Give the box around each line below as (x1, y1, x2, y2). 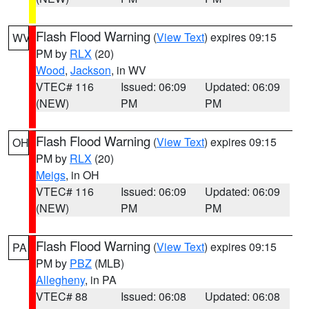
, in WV (111, 62, 146, 78)
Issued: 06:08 (120, 288, 186, 304)
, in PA (85, 272, 117, 288)
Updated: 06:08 (205, 288, 281, 304)
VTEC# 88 (36, 288, 88, 304)
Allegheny (36, 272, 85, 288)
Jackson (70, 62, 111, 78)
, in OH (66, 167, 99, 183)
